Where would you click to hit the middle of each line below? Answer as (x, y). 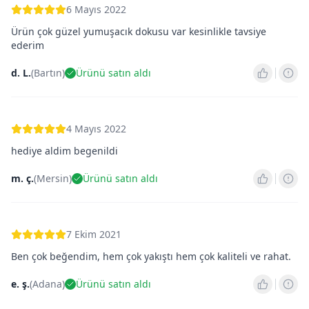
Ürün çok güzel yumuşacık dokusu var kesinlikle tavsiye (139, 31)
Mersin (53, 178)
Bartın (48, 73)
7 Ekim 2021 (94, 234)
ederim (28, 45)
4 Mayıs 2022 (96, 129)
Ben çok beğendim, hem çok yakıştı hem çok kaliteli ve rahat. (151, 256)
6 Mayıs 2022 (96, 9)
